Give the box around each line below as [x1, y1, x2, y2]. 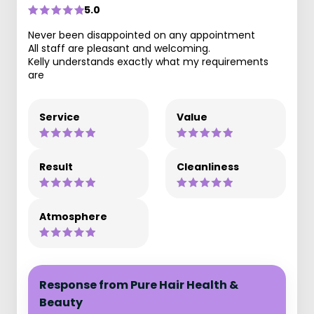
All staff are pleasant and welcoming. [28, 41, 210, 55]
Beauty [39, 294, 83, 310]
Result [39, 160, 73, 174]
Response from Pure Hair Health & [39, 277, 238, 293]
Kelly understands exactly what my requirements [28, 55, 268, 69]
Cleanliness [177, 160, 239, 174]
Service [39, 110, 80, 124]
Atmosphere [39, 210, 107, 224]
